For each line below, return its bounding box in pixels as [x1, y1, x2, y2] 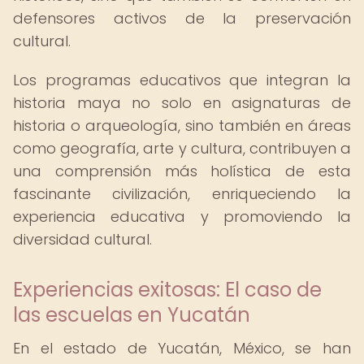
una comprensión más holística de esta [13, 161, 351, 181]
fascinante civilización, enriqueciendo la [13, 184, 351, 204]
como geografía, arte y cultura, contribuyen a [13, 138, 351, 158]
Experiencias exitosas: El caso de [13, 276, 322, 303]
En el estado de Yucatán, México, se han [13, 338, 351, 358]
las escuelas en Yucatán [13, 301, 250, 328]
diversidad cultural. [13, 229, 152, 249]
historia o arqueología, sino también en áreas [13, 115, 351, 136]
